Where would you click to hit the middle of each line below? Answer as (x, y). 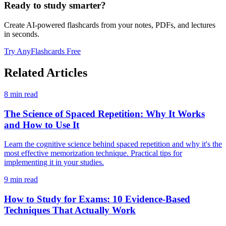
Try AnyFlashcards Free (42, 51)
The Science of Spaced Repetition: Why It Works (104, 114)
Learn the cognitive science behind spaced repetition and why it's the (113, 144)
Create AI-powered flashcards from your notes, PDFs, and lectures (110, 25)
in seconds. (22, 34)
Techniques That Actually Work (70, 210)
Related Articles (46, 72)
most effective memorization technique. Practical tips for (93, 153)
